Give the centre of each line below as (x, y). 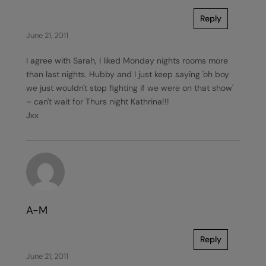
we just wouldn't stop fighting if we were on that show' (130, 88)
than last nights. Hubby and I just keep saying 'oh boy (128, 74)
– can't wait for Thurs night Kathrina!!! (98, 102)
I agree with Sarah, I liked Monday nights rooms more (127, 61)
